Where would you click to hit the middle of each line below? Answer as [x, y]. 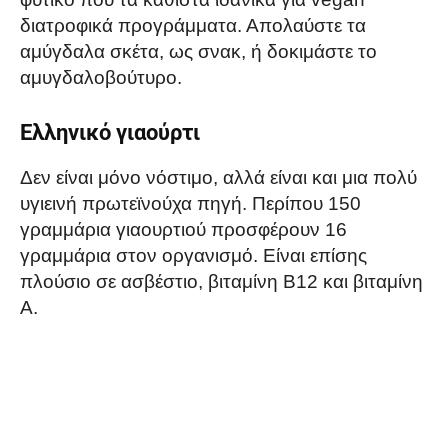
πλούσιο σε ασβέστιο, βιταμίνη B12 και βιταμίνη [221, 282]
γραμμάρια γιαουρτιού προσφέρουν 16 [183, 230]
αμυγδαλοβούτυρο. [101, 78]
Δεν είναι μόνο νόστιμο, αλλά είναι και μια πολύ [218, 178]
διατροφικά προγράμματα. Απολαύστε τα [193, 26]
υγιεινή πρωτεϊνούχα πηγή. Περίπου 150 [190, 204]
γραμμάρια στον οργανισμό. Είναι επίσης [193, 256]
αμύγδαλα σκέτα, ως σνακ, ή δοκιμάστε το [198, 52]
